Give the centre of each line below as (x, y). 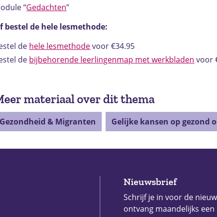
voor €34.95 (113, 46)
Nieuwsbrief (150, 182)
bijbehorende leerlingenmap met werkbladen (112, 60)
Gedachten (46, 7)
